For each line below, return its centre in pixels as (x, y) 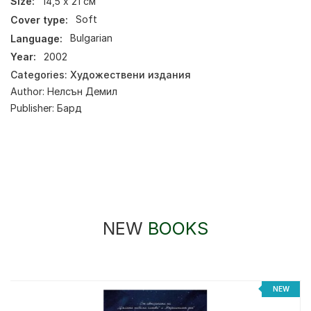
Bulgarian (92, 38)
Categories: (40, 74)
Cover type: (39, 19)
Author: (29, 91)
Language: (36, 38)
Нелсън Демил (82, 91)
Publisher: (34, 108)
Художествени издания (131, 74)
